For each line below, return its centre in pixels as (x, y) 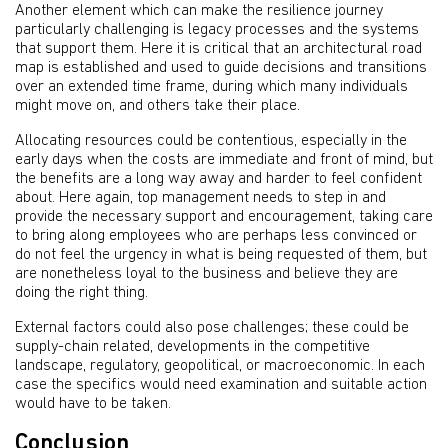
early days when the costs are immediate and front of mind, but (224, 160)
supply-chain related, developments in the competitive (192, 347)
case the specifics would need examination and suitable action (221, 385)
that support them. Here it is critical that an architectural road (218, 49)
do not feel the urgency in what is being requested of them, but (221, 255)
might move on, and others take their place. (157, 106)
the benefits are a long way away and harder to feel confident (218, 179)
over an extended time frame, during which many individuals (211, 87)
